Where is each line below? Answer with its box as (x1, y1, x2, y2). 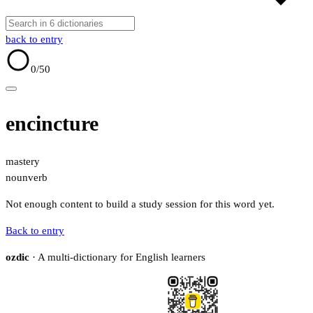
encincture (6, 112, 99, 136)
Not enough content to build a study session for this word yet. (6, 198, 275, 210)
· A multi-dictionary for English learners (29, 252, 205, 263)
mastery (6, 156, 40, 168)
